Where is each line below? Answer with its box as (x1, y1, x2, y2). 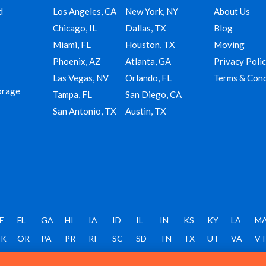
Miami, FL (53, 39, 91, 50)
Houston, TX (125, 39, 175, 50)
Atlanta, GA (125, 56, 171, 67)
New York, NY (125, 6, 178, 17)
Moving (214, 39, 245, 50)
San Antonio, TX (53, 106, 117, 117)
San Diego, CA (125, 89, 182, 100)
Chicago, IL (53, 23, 97, 34)
